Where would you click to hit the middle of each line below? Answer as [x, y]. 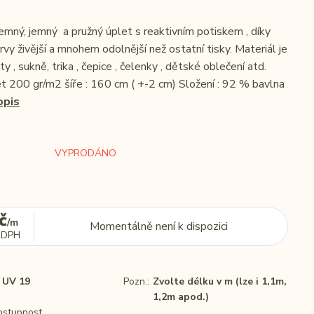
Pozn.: [136, 281]
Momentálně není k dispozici [159, 226]
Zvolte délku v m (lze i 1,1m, [220, 281]
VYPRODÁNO [86, 153]
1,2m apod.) [181, 297]
